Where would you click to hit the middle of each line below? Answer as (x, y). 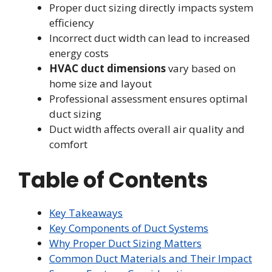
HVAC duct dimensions (107, 69)
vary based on (201, 69)
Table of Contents (113, 180)
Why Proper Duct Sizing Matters (125, 243)
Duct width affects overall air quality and (147, 129)
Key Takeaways (86, 212)
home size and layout (100, 84)
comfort (68, 144)
